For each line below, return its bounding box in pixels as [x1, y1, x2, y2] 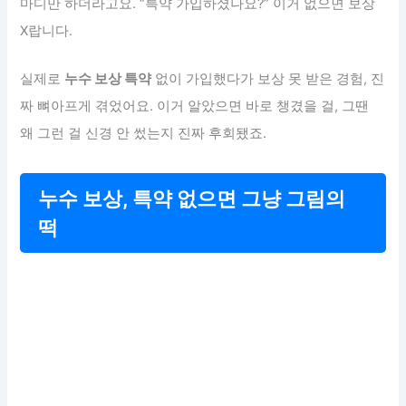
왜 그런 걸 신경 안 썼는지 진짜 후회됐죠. [20, 124, 267, 141]
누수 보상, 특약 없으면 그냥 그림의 [38, 186, 346, 210]
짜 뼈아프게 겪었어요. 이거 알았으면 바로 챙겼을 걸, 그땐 [20, 97, 370, 114]
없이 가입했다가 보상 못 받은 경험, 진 [151, 70, 385, 87]
